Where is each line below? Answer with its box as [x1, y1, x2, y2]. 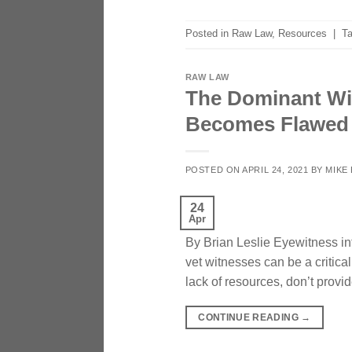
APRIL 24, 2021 [242, 165, 309, 175]
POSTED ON [185, 165, 243, 175]
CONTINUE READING [198, 312, 302, 324]
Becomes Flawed [185, 113, 349, 136]
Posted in [185, 27, 232, 40]
